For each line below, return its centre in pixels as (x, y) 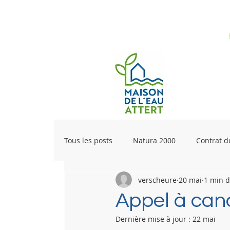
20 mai (190, 180)
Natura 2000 (154, 140)
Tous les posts (88, 140)
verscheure (157, 180)
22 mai (204, 219)
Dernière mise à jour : (154, 219)
